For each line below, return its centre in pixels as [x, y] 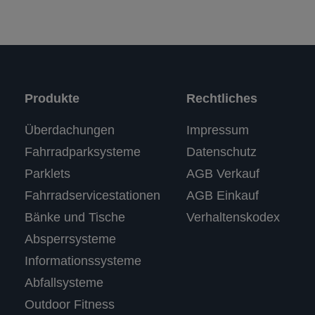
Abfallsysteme [64, 282]
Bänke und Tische [75, 217]
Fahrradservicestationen [92, 195]
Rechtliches [222, 98]
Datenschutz [222, 152]
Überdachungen [69, 130]
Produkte [52, 98]
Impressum [218, 130]
